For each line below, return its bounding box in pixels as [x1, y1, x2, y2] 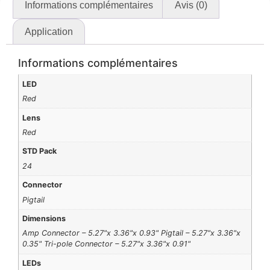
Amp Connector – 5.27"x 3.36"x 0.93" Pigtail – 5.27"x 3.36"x [22, 228, 241, 238]
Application [25, 26, 74, 37]
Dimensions [22, 214, 66, 224]
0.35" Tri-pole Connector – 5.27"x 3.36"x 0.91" [22, 239, 191, 249]
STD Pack [22, 146, 57, 156]
